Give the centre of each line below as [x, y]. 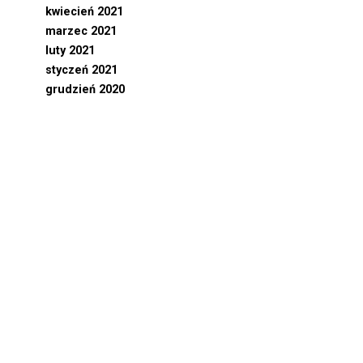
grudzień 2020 [85, 90]
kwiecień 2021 [84, 12]
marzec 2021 [81, 31]
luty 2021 [70, 51]
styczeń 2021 [81, 70]
